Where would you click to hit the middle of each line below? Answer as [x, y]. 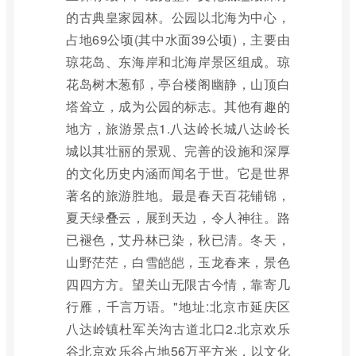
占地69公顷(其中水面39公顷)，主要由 [178, 39]
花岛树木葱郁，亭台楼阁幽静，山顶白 [178, 84]
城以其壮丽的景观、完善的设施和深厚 [178, 151]
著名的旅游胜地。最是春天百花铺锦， [178, 195]
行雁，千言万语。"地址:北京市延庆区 [178, 306]
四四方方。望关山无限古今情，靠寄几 [178, 284]
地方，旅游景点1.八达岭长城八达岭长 [178, 128]
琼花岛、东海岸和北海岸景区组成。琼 [178, 62]
